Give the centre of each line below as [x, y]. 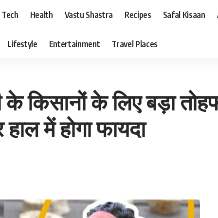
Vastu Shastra [89, 14]
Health [41, 14]
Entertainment [74, 44]
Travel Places [135, 44]
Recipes [138, 14]
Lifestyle [22, 44]
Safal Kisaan [184, 14]
